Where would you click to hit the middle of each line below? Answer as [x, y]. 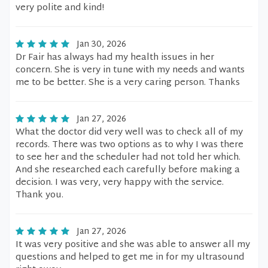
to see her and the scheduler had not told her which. [128, 158]
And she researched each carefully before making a [128, 170]
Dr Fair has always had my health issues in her [115, 58]
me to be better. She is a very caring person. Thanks [128, 83]
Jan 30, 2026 [101, 45]
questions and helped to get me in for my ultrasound [130, 258]
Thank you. [39, 195]
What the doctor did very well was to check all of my [129, 133]
